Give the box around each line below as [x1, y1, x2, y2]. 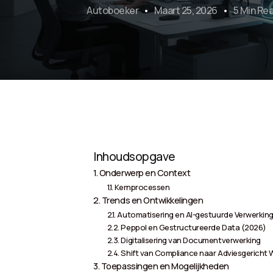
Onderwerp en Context [99, 167, 191, 179]
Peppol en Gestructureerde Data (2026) [121, 222, 266, 233]
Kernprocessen [115, 182, 170, 193]
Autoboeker [87, 4, 139, 18]
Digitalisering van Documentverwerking [121, 235, 261, 246]
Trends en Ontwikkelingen [101, 194, 204, 207]
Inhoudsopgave [93, 149, 175, 165]
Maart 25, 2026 [154, 4, 218, 18]
